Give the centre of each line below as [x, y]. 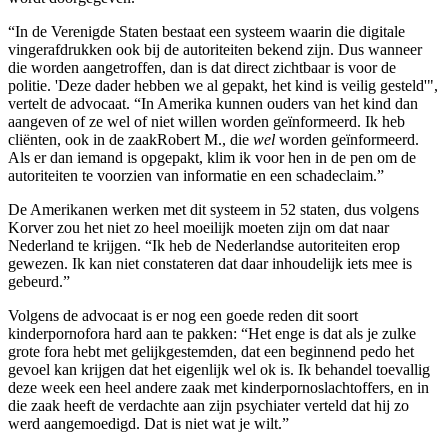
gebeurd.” [39, 282]
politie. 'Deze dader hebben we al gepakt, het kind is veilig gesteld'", [223, 86]
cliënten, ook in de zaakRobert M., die [130, 140]
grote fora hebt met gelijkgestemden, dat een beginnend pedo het [211, 352]
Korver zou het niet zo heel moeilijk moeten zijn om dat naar [198, 228]
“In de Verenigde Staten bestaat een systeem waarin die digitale [206, 32]
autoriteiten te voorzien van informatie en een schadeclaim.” [196, 176]
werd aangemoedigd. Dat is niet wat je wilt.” [148, 424]
